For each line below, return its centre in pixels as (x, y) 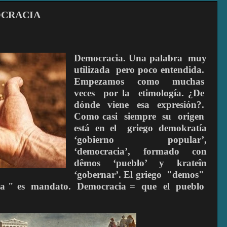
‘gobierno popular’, (140, 140)
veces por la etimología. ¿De (140, 93)
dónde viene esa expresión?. (140, 105)
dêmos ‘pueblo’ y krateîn (140, 163)
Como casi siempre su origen (140, 117)
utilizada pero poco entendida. (140, 70)
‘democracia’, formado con (140, 152)
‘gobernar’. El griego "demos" (140, 175)
